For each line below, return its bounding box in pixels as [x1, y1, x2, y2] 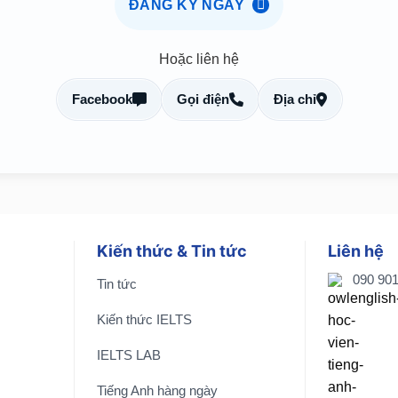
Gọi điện [176, 91, 229, 107]
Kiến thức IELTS [97, 312, 192, 328]
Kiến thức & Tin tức [97, 242, 247, 261]
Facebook [71, 91, 132, 107]
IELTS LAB [97, 347, 161, 363]
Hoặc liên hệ [159, 51, 239, 67]
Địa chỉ [273, 91, 316, 107]
